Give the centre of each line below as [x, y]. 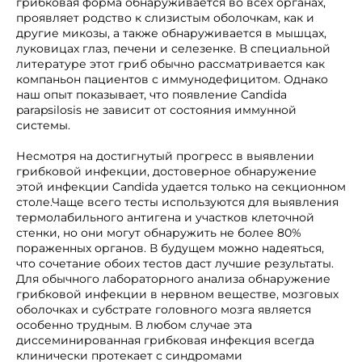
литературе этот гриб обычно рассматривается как [170, 64]
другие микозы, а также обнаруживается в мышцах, [171, 33]
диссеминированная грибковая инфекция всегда [165, 340]
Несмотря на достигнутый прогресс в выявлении [165, 156]
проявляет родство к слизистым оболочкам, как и [165, 18]
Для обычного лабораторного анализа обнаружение [173, 279]
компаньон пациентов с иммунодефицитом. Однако [172, 79]
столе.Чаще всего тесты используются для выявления [177, 202]
